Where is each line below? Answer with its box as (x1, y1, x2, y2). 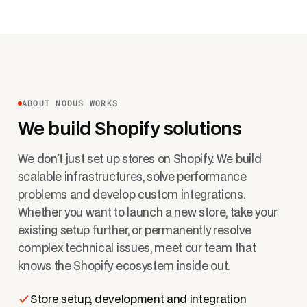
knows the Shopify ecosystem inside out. (17, 261, 230, 273)
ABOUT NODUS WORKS (21, 97, 119, 109)
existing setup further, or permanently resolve (17, 225, 251, 237)
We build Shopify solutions (17, 121, 242, 139)
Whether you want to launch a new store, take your (17, 208, 278, 219)
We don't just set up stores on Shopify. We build (17, 154, 262, 166)
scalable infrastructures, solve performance (17, 172, 247, 184)
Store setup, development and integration (29, 293, 247, 305)
